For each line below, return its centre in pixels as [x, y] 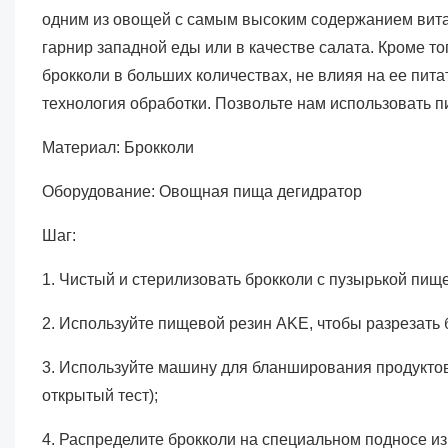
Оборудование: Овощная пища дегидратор [201, 191]
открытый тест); [99, 395]
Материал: [82, 147]
